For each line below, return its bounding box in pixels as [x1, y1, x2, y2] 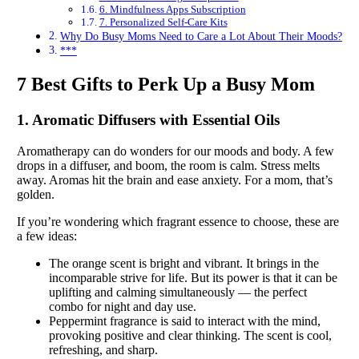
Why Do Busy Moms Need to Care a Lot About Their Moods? [59, 30, 342, 43]
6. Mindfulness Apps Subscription [99, 3, 246, 16]
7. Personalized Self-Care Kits [99, 16, 228, 29]
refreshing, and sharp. [49, 342, 158, 357]
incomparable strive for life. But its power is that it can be [49, 270, 337, 284]
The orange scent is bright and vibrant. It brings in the [49, 256, 319, 270]
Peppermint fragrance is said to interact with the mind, [49, 313, 321, 328]
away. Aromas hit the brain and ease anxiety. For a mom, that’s [17, 172, 333, 187]
